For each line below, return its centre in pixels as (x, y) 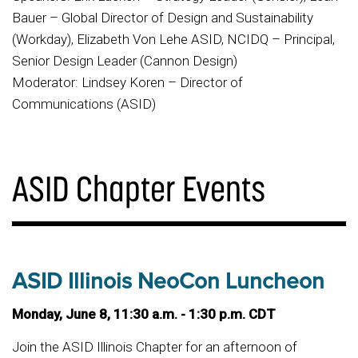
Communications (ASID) (84, 104)
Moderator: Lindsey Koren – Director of (127, 83)
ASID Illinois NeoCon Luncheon (168, 281)
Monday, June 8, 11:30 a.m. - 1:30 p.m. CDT (145, 314)
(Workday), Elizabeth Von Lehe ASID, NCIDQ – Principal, (173, 40)
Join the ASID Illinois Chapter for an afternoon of (155, 346)
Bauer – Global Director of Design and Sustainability (163, 18)
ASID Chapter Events (139, 188)
